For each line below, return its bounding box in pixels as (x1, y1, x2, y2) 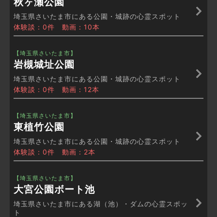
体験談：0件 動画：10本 (14, 23, 100, 31)
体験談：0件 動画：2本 (14, 148, 95, 156)
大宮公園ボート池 (14, 184, 95, 196)
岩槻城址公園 (14, 59, 75, 71)
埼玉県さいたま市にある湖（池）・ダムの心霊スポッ (14, 200, 188, 208)
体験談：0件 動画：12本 (14, 85, 99, 94)
